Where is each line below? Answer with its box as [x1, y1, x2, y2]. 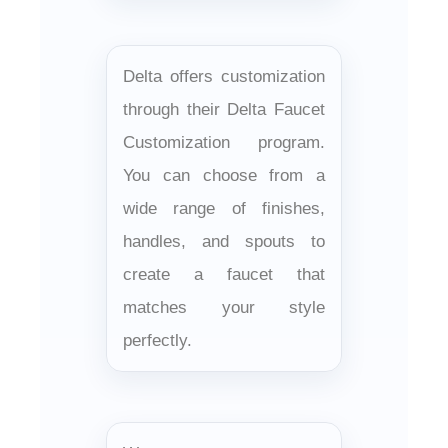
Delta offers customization [123, 66, 325, 86]
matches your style [123, 297, 325, 317]
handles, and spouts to [123, 231, 325, 251]
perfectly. [123, 330, 192, 350]
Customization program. [123, 132, 325, 152]
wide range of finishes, [123, 198, 325, 218]
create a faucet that [123, 264, 325, 284]
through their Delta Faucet [123, 99, 325, 119]
